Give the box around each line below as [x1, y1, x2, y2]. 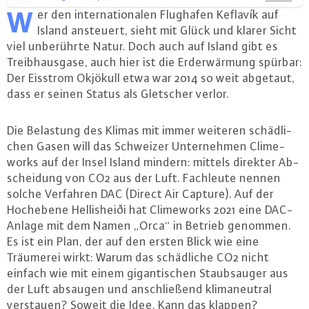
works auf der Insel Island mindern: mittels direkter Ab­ [7, 154, 299, 169]
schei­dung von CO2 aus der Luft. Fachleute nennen [7, 170, 281, 185]
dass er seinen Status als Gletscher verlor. [7, 86, 229, 101]
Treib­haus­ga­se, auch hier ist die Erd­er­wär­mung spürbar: [7, 54, 302, 69]
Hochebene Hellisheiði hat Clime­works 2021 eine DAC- [7, 202, 293, 217]
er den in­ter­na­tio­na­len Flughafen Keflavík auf [37, 7, 279, 21]
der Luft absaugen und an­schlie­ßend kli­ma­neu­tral [7, 281, 272, 296]
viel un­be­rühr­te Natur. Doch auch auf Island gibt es [7, 39, 278, 53]
